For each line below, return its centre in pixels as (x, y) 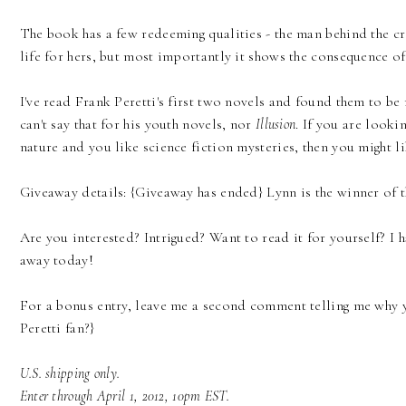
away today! (56, 261)
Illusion (274, 125)
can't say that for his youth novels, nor (135, 125)
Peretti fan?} (57, 329)
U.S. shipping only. (72, 374)
